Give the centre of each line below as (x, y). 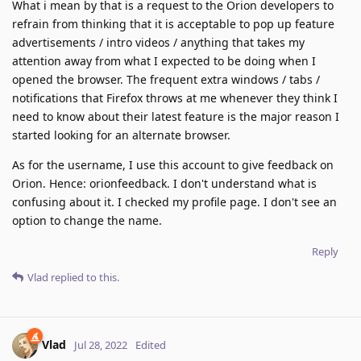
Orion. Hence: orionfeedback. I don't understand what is (164, 183)
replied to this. (84, 277)
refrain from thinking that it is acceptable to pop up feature (173, 23)
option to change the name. (87, 220)
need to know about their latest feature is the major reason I (176, 116)
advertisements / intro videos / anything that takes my (158, 42)
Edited (151, 344)
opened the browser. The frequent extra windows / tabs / (166, 79)
